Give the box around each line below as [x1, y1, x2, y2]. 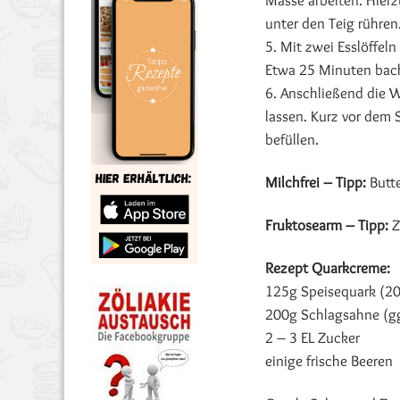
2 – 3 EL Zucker [265, 329, 360, 346]
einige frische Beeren [265, 352, 393, 370]
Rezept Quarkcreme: [265, 259, 390, 277]
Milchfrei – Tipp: [265, 173, 366, 191]
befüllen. [265, 130, 319, 148]
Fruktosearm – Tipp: [265, 216, 388, 234]
